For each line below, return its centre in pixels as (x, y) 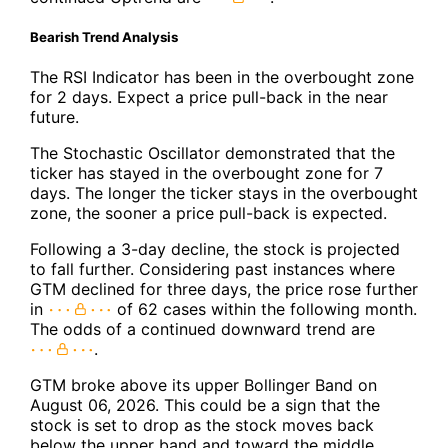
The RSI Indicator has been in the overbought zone (222, 77)
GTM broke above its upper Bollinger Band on (203, 385)
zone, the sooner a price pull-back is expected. (208, 213)
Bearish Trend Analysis (104, 37)
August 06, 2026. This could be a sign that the (205, 405)
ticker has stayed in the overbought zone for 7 (206, 173)
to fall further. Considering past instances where (212, 269)
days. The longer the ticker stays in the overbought (224, 193)
